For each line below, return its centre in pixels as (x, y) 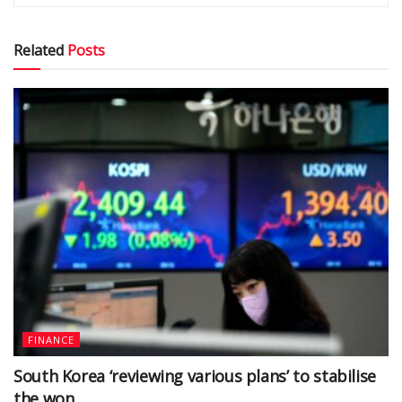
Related (39, 51)
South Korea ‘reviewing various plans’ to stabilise (195, 376)
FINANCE (51, 340)
